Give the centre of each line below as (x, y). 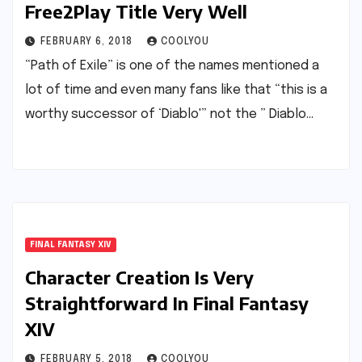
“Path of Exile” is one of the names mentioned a (172, 66)
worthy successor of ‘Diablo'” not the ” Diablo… (169, 114)
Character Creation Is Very (139, 277)
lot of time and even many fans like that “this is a (176, 90)
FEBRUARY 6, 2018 (88, 42)
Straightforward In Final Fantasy (167, 303)
